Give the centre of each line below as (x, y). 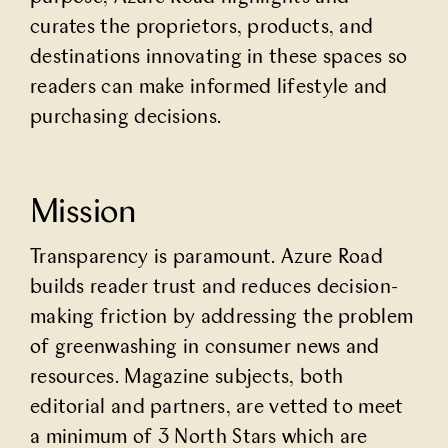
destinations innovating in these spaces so (218, 57)
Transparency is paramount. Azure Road (206, 258)
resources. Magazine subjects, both (186, 378)
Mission (82, 213)
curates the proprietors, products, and (201, 27)
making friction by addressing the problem (221, 318)
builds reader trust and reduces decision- (214, 288)
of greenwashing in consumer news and (204, 348)
